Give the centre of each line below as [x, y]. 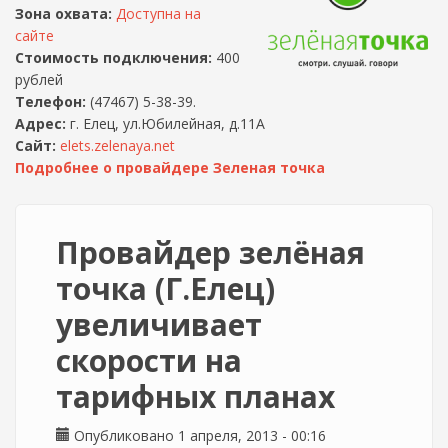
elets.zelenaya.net [117, 145]
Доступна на [158, 13]
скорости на [149, 360]
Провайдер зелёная [210, 252]
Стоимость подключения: [113, 57]
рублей [39, 79]
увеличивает [159, 324]
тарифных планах [195, 396]
